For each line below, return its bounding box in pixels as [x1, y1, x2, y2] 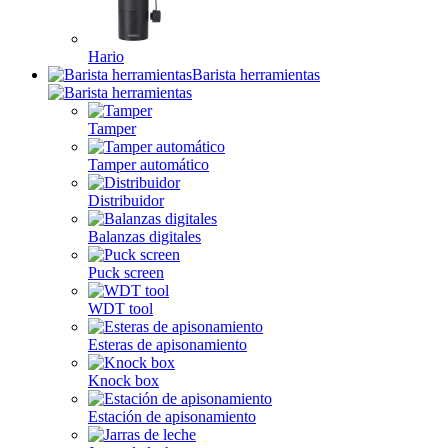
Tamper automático [88, 156, 209, 173]
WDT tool [88, 300, 153, 317]
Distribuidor [88, 192, 164, 209]
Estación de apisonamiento [88, 408, 256, 425]
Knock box [88, 372, 159, 389]
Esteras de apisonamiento [88, 336, 247, 353]
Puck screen [88, 264, 164, 281]
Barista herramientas [192, 66, 320, 83]
